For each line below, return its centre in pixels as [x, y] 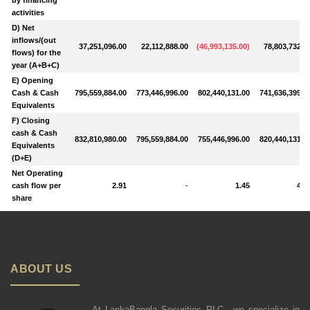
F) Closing [31, 120]
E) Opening [33, 80]
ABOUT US [41, 268]
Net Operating [38, 173]
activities [28, 12]
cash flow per [37, 185]
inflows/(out [34, 40]
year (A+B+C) [36, 65]
